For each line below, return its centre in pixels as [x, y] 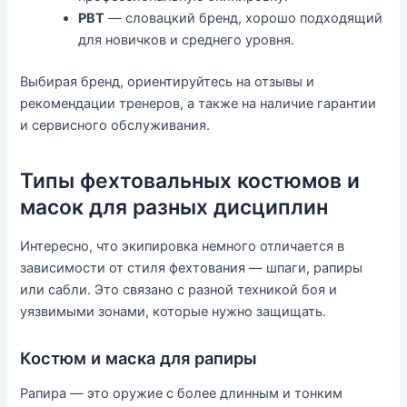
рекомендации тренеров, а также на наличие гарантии [199, 104]
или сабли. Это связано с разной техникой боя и [179, 290]
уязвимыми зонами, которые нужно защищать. [174, 312]
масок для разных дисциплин [174, 207]
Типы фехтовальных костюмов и [190, 180]
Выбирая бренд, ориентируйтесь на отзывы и [168, 82]
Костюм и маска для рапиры [139, 357]
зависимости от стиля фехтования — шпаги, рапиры [192, 268]
